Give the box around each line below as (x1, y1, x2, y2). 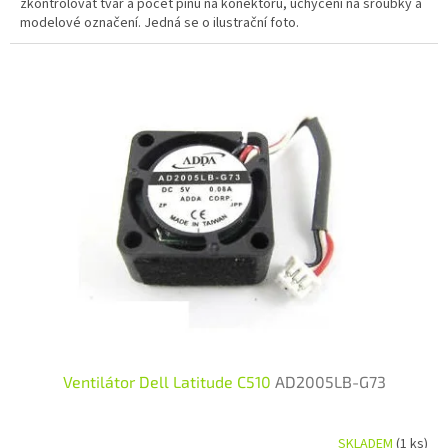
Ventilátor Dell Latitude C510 (62, 371, 275, 391)
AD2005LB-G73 (274, 371, 386, 391)
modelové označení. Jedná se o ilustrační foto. (20, 12, 299, 33)
